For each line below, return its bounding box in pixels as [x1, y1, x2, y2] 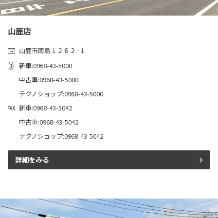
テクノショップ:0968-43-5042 [19, 131, 103, 141]
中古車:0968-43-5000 [19, 74, 78, 84]
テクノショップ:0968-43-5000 [19, 89, 103, 98]
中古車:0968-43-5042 [19, 117, 78, 127]
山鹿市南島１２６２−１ [19, 45, 86, 55]
